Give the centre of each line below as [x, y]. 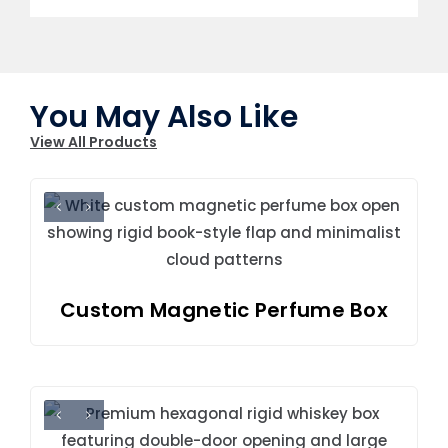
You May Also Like [163, 116]
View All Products [93, 141]
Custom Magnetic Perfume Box [224, 309]
